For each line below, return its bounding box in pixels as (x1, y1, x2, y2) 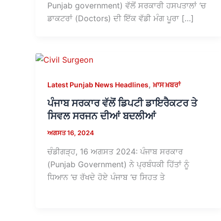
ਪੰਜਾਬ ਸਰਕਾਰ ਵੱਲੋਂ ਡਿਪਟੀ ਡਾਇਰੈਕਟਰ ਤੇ (47, 97, 197, 110)
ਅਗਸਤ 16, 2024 (47, 129, 94, 137)
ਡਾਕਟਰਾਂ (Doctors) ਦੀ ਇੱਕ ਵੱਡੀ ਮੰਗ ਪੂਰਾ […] (47, 13, 194, 23)
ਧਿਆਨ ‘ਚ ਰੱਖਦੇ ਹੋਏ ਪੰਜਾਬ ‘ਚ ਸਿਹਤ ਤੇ (47, 172, 165, 182)
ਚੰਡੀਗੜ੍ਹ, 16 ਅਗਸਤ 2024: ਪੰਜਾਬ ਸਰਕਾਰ (47, 146, 183, 156)
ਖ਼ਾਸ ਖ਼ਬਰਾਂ (153, 80, 181, 89)
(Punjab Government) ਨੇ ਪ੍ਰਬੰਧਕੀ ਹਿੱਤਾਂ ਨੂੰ (47, 159, 189, 169)
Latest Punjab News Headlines (47, 80, 148, 89)
